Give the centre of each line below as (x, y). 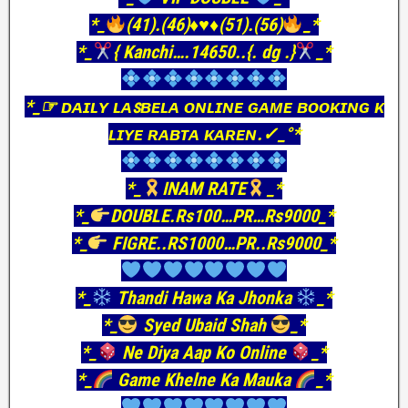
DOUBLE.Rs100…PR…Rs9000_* (222, 216)
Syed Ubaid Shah (204, 325)
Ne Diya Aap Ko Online (204, 352)
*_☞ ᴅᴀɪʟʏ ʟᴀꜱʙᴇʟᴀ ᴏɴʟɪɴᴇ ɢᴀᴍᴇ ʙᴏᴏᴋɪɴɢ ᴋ (204, 107)
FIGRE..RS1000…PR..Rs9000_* (222, 243)
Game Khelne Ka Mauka (204, 380)
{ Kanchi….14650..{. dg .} (204, 52)
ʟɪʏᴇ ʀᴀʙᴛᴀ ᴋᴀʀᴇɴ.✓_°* (204, 134)
